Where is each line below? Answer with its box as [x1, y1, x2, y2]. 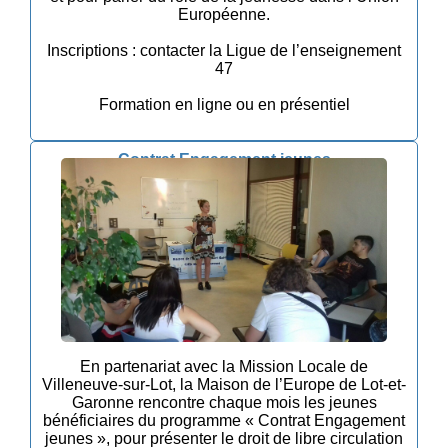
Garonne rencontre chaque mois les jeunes [71, 393, 377, 411]
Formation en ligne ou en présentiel [98, 96, 350, 114]
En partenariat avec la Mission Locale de [80, 357, 368, 375]
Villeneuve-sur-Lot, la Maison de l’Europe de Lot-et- [42, 375, 406, 393]
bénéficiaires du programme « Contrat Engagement [43, 411, 405, 429]
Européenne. [178, 6, 270, 24]
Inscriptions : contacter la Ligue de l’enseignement [47, 42, 401, 60]
